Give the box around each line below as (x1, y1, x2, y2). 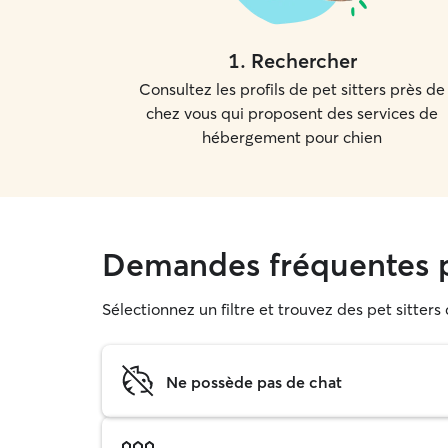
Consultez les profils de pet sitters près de (139, 79, 445, 99)
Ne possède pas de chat (166, 371, 342, 392)
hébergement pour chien (202, 127, 382, 147)
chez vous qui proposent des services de (146, 103, 438, 123)
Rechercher (250, 48, 357, 73)
